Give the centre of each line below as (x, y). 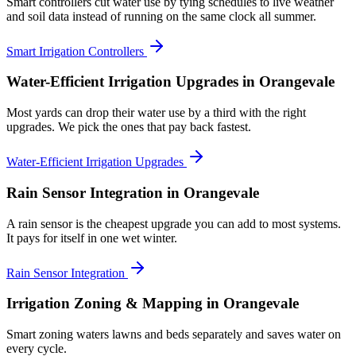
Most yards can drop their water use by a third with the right (156, 113)
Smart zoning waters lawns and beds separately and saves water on (174, 334)
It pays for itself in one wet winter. (92, 238)
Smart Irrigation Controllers (75, 51)
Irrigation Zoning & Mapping (104, 304)
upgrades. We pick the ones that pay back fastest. (129, 127)
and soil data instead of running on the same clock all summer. (161, 16)
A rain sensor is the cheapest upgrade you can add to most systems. (174, 223)
